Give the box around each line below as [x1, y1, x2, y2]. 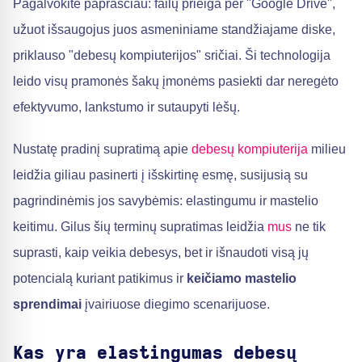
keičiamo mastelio [187, 271, 297, 285]
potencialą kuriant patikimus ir [13, 271, 187, 285]
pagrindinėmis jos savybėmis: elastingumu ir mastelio [13, 194, 318, 208]
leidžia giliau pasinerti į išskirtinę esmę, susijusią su [13, 168, 308, 182]
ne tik [292, 220, 326, 234]
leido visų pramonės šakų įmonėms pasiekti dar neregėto [13, 74, 339, 88]
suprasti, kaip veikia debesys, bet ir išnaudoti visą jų [13, 246, 309, 259]
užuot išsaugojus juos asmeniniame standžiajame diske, [13, 23, 335, 36]
